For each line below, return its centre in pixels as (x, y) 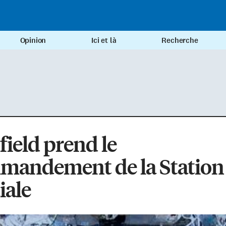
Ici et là (104, 41)
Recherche (180, 41)
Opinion (33, 41)
